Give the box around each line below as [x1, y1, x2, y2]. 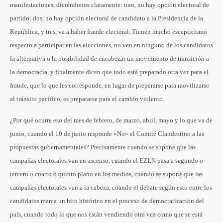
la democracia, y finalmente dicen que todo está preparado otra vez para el [10, 68, 209, 76]
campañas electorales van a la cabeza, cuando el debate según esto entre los [10, 184, 212, 191]
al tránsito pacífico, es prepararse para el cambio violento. [10, 95, 164, 103]
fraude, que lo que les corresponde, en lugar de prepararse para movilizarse [10, 82, 209, 89]
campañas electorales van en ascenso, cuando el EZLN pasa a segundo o [10, 157, 203, 164]
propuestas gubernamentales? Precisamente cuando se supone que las [10, 143, 196, 151]
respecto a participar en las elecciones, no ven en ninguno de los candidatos [10, 41, 213, 49]
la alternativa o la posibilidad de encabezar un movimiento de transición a [10, 55, 209, 62]
